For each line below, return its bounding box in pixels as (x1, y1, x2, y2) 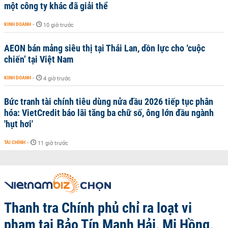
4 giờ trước (43, 75, 71, 82)
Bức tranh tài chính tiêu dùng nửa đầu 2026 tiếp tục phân (4, 96, 213, 107)
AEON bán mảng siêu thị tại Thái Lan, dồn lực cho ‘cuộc (4, 43, 205, 53)
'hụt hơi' (4, 119, 33, 129)
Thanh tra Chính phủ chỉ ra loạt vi (4, 199, 192, 216)
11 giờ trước (38, 140, 68, 147)
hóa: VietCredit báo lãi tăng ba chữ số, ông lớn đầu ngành (4, 107, 214, 118)
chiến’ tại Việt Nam (4, 54, 73, 65)
